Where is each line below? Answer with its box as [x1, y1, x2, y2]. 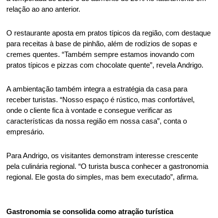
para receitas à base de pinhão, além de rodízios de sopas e [6, 39, 198, 48]
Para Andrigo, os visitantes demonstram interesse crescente [6, 151, 199, 160]
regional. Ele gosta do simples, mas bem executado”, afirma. [6, 173, 201, 181]
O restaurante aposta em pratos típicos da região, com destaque [6, 29, 211, 37]
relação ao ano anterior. [6, 5, 83, 13]
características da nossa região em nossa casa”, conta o [6, 117, 187, 125]
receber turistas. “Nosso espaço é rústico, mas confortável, [6, 95, 195, 104]
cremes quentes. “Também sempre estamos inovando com [6, 50, 195, 58]
